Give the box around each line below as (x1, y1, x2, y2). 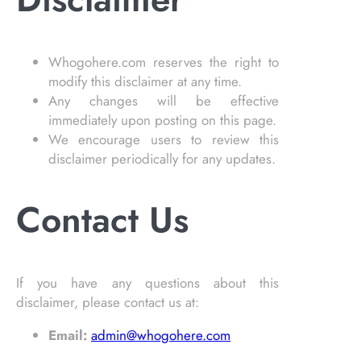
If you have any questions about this (16, 272, 280, 293)
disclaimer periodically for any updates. (48, 148, 276, 168)
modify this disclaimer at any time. (48, 71, 242, 91)
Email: (48, 325, 87, 345)
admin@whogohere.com (91, 325, 230, 345)
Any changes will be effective (48, 90, 280, 110)
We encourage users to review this (48, 129, 280, 149)
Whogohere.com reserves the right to (48, 52, 280, 72)
